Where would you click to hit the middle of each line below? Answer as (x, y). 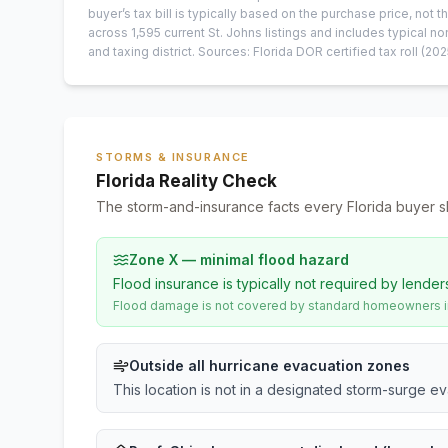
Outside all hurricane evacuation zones (269, 365)
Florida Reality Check (186, 181)
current (183, 32)
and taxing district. (141, 51)
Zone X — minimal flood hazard (239, 259)
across (109, 32)
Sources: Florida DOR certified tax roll (308, 51)
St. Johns (235, 32)
